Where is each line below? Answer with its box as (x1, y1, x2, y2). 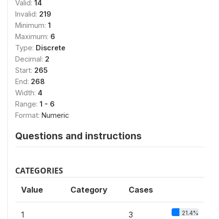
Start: (15, 66, 34, 74)
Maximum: (15, 32, 50, 41)
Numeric (42, 111, 69, 119)
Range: (15, 100, 40, 108)
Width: (15, 88, 38, 97)
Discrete (36, 44, 66, 52)
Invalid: (15, 10, 39, 18)
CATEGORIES (15, 165, 63, 176)
